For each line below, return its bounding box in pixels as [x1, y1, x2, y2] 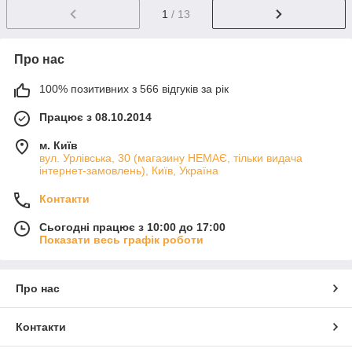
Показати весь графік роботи [39, 233, 203, 247]
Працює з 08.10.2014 [39, 111, 152, 124]
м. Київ [39, 139, 78, 152]
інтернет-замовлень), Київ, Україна [39, 164, 218, 178]
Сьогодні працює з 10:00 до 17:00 [39, 221, 225, 234]
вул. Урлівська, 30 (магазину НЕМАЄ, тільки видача [39, 152, 302, 165]
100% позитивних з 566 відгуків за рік [39, 82, 229, 96]
